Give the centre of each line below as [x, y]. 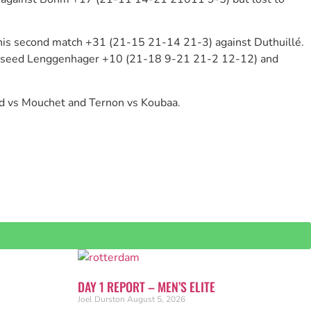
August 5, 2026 [156, 300]
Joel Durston [102, 300]
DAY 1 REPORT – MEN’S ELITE [146, 287]
